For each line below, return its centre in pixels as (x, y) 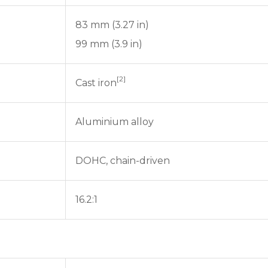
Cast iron (96, 83)
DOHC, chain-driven (123, 161)
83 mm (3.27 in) (112, 25)
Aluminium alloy (115, 122)
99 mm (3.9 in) (109, 44)
